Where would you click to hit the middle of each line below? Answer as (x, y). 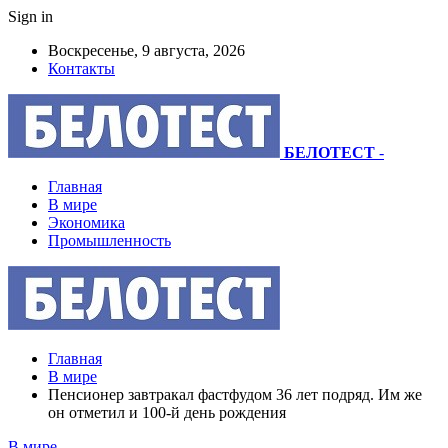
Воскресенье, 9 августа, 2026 (146, 50)
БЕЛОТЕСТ (329, 152)
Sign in (30, 16)
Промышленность (109, 240)
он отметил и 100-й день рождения (167, 412)
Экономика (86, 222)
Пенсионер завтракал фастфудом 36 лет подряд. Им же (235, 394)
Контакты (81, 68)
